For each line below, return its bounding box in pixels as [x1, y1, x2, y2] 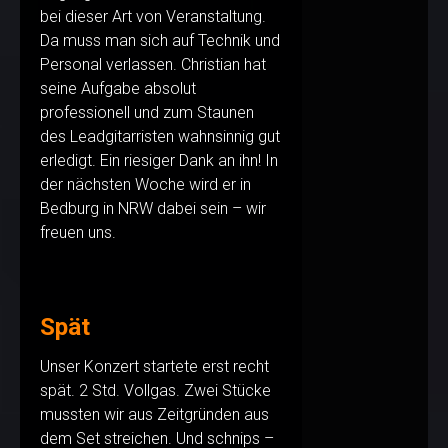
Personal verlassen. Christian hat [40, 55, 266, 75]
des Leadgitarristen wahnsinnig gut [40, 127, 280, 147]
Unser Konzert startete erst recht [40, 357, 269, 377]
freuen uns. [40, 223, 116, 243]
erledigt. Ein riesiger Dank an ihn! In [40, 151, 278, 171]
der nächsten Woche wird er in [40, 175, 251, 195]
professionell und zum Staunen [40, 103, 254, 123]
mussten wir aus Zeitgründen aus [40, 405, 269, 425]
